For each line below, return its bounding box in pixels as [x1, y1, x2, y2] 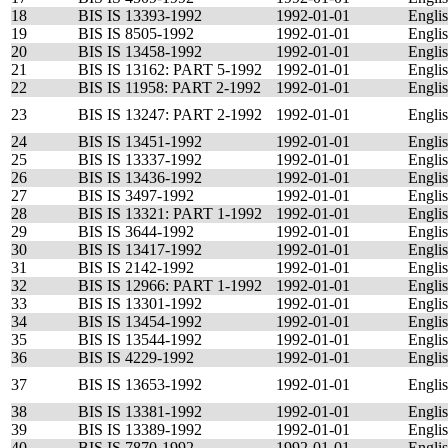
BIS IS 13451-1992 [78, 133, 202, 150]
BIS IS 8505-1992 [78, 25, 194, 42]
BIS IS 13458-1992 [78, 43, 202, 60]
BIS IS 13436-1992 [78, 169, 202, 186]
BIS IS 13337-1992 [78, 151, 202, 168]
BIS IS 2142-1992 [78, 259, 194, 276]
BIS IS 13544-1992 [78, 331, 202, 348]
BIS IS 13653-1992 [78, 376, 202, 393]
